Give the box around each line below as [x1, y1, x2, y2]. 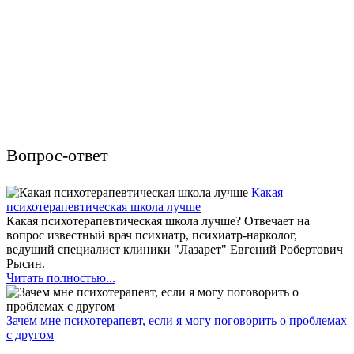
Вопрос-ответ [6, 145, 108, 165]
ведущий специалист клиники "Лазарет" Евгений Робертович [6, 242, 343, 256]
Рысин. [6, 256, 45, 270]
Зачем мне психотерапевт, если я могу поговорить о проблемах [6, 313, 347, 327]
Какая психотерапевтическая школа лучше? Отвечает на [6, 213, 310, 228]
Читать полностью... [6, 270, 115, 284]
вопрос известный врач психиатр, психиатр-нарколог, [6, 228, 297, 242]
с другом [6, 327, 54, 341]
